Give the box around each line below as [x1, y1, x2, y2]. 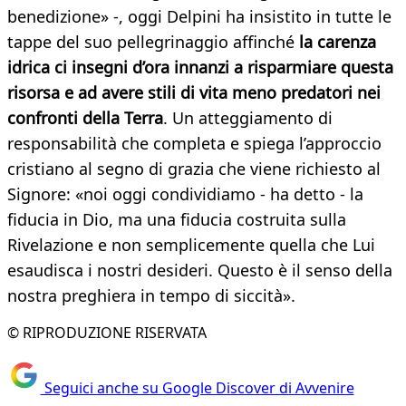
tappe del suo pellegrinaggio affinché [7, 31, 299, 53]
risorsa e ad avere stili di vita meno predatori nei [7, 82, 381, 104]
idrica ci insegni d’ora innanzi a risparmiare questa [7, 56, 393, 79]
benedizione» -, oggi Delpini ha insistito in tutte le [7, 5, 391, 28]
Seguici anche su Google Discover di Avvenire [40, 377, 354, 398]
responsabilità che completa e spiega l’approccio [7, 132, 382, 155]
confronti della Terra [7, 107, 163, 130]
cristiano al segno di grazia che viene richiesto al [7, 158, 381, 180]
